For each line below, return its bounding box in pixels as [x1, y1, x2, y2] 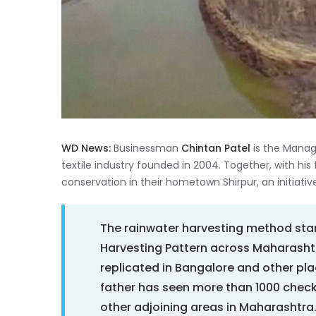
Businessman [111, 142, 181, 157]
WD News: [61, 142, 111, 157]
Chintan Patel [181, 142, 250, 157]
